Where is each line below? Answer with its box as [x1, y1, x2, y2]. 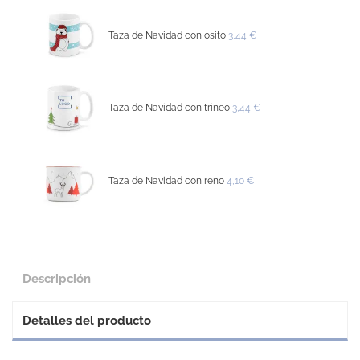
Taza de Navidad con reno [108, 175, 225, 187]
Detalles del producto [22, 313, 151, 327]
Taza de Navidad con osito [108, 29, 227, 41]
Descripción [22, 271, 91, 285]
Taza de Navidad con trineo [108, 102, 231, 114]
